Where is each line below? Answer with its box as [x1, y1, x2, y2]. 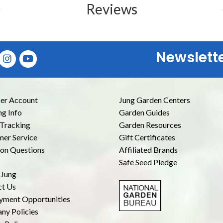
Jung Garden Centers [119, 95, 190, 105]
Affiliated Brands [119, 145, 178, 154]
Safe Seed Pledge [119, 157, 177, 167]
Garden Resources [119, 120, 181, 129]
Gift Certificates [119, 132, 175, 142]
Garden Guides [119, 108, 170, 117]
